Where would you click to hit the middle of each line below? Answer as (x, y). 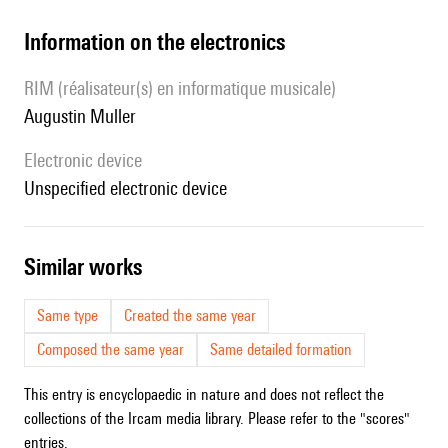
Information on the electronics (157, 42)
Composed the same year (110, 350)
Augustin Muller (85, 116)
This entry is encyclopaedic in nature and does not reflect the (204, 395)
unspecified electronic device (131, 188)
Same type (67, 316)
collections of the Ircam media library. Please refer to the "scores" (217, 419)
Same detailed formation (281, 350)
